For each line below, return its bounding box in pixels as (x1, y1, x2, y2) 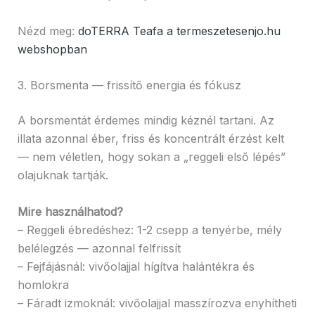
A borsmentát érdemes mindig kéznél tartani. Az (17, 113, 274, 128)
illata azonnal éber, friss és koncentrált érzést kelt (17, 131, 284, 146)
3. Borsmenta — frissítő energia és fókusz (17, 78, 241, 93)
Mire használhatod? (17, 204, 123, 219)
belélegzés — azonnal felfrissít (17, 240, 181, 255)
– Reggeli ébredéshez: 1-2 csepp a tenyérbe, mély (17, 222, 282, 237)
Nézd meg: (17, 23, 78, 38)
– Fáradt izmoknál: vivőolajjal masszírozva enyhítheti (17, 295, 297, 310)
